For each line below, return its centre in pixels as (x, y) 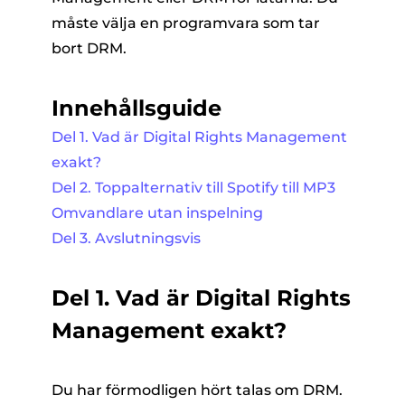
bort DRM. (89, 48)
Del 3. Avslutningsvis (126, 238)
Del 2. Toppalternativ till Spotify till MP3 (193, 188)
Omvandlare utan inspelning (157, 213)
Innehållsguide (136, 108)
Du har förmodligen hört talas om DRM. (197, 390)
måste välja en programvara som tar (185, 23)
